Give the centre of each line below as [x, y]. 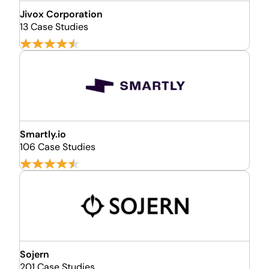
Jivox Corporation [61, 14]
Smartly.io [43, 134]
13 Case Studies [54, 27]
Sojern [35, 254]
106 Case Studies [58, 147]
